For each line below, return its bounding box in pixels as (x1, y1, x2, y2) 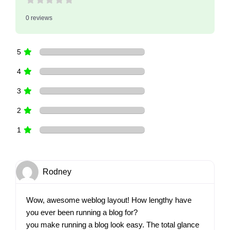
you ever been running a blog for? (26, 207, 138, 217)
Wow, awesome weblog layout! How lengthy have (26, 195, 191, 204)
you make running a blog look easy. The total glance (26, 220, 199, 229)
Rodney (42, 167, 71, 176)
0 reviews (25, 14, 52, 22)
